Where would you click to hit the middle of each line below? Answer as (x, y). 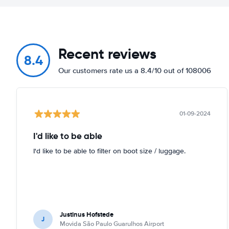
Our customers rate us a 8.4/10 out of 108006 (135, 70)
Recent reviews (107, 54)
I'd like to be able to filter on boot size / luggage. (109, 151)
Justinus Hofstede (87, 214)
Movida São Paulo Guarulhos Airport (112, 224)
